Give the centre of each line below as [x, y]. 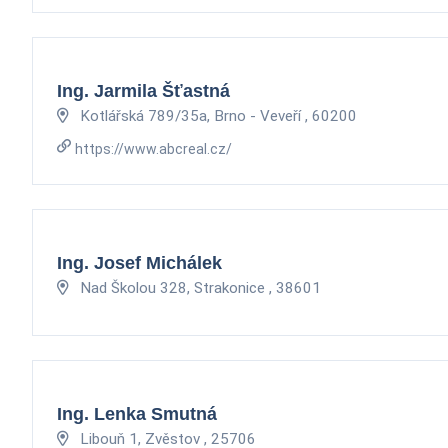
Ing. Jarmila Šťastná [143, 90]
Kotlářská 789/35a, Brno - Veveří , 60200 [216, 115]
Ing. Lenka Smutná [137, 413]
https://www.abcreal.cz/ [153, 148]
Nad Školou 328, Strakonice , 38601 [198, 287]
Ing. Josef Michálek [139, 262]
